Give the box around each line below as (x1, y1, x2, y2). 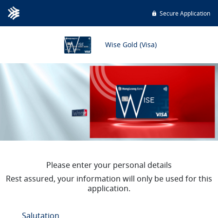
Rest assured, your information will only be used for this (6, 173, 212, 184)
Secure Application (160, 9, 210, 18)
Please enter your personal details (46, 160, 172, 171)
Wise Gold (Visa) (105, 39, 157, 49)
